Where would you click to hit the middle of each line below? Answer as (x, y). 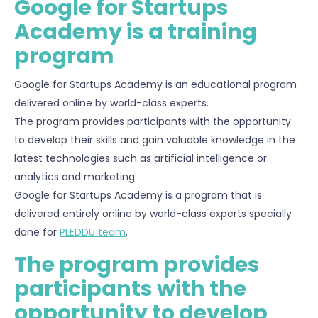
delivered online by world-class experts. (111, 103)
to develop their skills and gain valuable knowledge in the (155, 140)
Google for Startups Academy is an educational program (155, 85)
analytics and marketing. (76, 177)
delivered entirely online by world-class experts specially (153, 214)
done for (37, 232)
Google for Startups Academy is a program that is (138, 196)
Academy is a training (136, 32)
